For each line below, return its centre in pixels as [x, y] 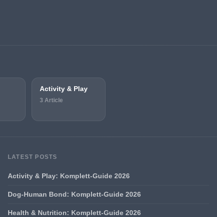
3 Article [51, 100]
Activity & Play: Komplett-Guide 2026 [69, 176]
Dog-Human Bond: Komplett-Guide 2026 [74, 194]
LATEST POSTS [33, 157]
